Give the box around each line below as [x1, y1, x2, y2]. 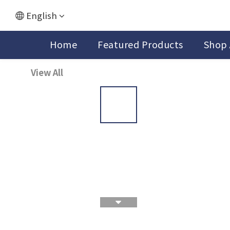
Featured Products [98, 37, 183, 51]
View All [31, 66, 63, 79]
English [26, 9, 57, 22]
